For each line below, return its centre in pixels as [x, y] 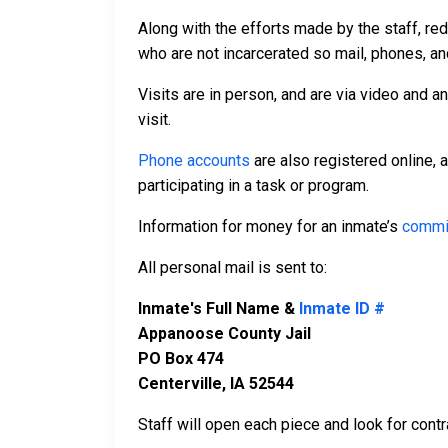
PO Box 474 [181, 359]
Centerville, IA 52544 [216, 384]
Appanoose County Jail [224, 334]
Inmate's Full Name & [218, 309]
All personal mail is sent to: [234, 268]
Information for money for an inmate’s [270, 227]
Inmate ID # [342, 309]
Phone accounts [194, 161]
